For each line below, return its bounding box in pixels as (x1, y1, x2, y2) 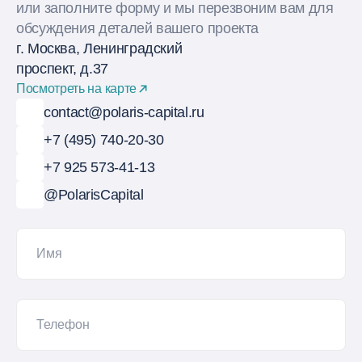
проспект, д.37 (16, 61, 108, 77)
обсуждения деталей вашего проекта (16, 20, 259, 36)
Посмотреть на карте (16, 82, 137, 95)
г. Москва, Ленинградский (16, 40, 183, 57)
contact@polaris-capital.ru (44, 103, 204, 120)
